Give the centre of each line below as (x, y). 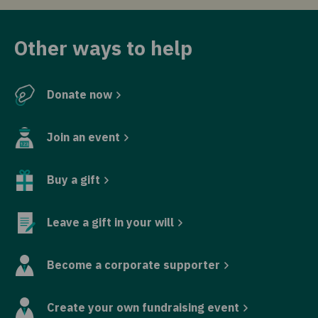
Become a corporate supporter (133, 265)
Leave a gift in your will (110, 223)
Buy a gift (73, 180)
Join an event (83, 137)
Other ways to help (103, 48)
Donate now (79, 95)
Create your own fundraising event (143, 308)
